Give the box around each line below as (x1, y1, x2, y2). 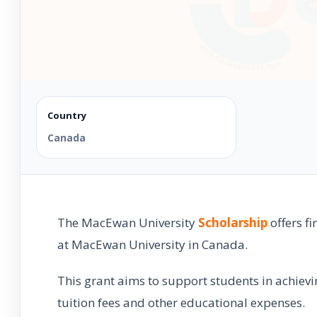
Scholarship (198, 214, 267, 231)
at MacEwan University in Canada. (57, 236, 248, 253)
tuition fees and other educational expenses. (57, 294, 305, 311)
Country (47, 108, 86, 122)
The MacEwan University (57, 214, 198, 231)
